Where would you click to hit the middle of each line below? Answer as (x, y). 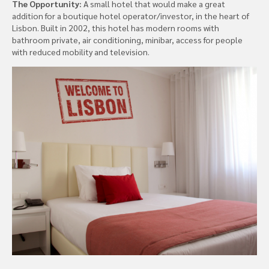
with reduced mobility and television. (81, 51)
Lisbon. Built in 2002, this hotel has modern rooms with (116, 27)
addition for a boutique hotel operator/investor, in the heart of (131, 15)
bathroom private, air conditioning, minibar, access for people (127, 39)
